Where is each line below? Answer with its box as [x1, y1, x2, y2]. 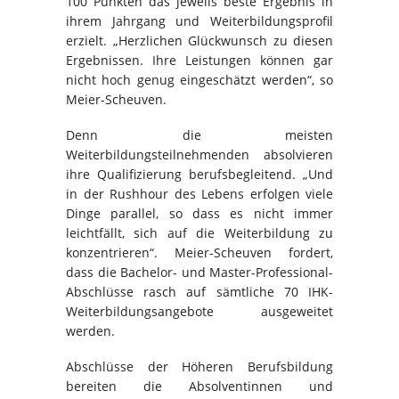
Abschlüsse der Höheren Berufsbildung [66, 358, 333, 376]
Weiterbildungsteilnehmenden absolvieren [66, 146, 333, 164]
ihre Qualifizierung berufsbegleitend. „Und [66, 166, 333, 183]
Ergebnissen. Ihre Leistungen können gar [66, 52, 333, 69]
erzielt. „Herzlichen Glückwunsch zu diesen [66, 32, 333, 50]
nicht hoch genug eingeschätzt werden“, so [66, 71, 333, 89]
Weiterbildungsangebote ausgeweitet [66, 303, 333, 321]
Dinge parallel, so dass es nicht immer [66, 205, 333, 223]
